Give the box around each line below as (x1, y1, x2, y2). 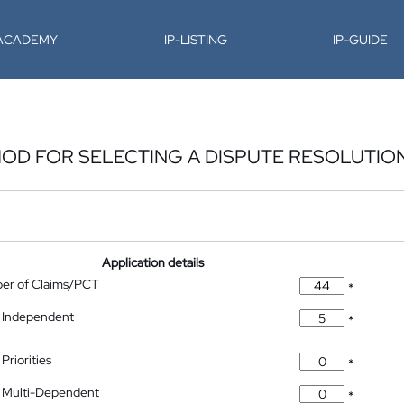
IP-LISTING (163, 32, 227, 48)
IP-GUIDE (333, 32, 389, 48)
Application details (102, 254, 205, 271)
